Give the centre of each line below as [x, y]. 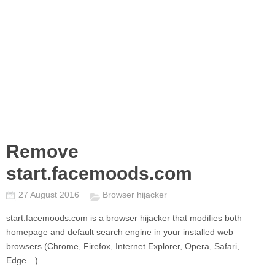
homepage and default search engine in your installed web [120, 232]
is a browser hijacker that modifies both [166, 218]
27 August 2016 [50, 195]
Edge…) [22, 260]
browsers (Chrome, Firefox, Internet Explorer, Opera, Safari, [123, 246]
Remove [42, 151]
